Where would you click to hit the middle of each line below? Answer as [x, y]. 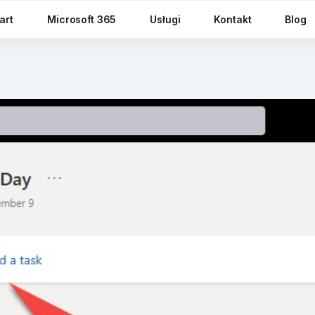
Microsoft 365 [82, 19]
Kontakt [233, 19]
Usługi [165, 19]
